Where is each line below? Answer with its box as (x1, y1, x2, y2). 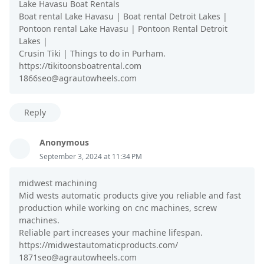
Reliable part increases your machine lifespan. (19, 227, 203, 239)
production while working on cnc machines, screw (19, 202, 217, 214)
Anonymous (39, 137, 89, 148)
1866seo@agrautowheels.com (19, 72, 137, 84)
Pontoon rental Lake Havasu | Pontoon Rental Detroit (19, 23, 227, 35)
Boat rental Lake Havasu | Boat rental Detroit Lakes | (19, 11, 227, 22)
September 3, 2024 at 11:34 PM (39, 151, 142, 162)
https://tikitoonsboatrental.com (19, 60, 141, 72)
